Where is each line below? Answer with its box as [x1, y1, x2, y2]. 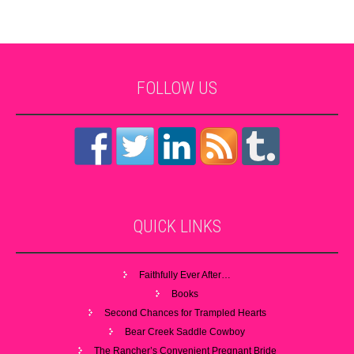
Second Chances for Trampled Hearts [104, 307, 266, 319]
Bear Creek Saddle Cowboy [125, 326, 245, 338]
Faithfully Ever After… [139, 269, 231, 281]
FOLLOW [137, 78, 198, 99]
